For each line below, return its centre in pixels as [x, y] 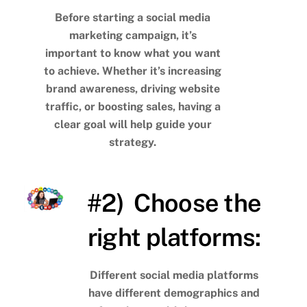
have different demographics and [174, 293]
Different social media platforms [174, 275]
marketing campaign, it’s [133, 35]
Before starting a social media [133, 17]
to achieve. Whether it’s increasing [133, 71]
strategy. [133, 142]
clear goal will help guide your [133, 124]
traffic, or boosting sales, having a [133, 106]
